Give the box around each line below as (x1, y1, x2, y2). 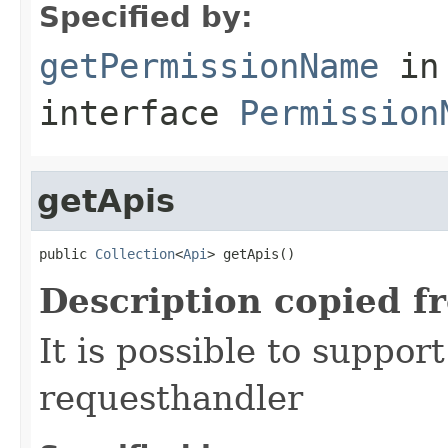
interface (39, 92, 239, 133)
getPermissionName (39, 45, 379, 86)
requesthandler (39, 377, 303, 418)
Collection (95, 245, 175, 262)
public (39, 245, 95, 262)
